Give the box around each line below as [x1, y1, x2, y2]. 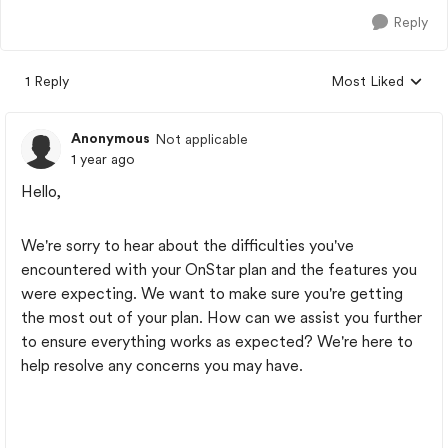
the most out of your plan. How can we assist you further [21, 308, 422, 327]
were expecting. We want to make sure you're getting [21, 284, 403, 303]
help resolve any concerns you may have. [21, 356, 303, 375]
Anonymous [71, 130, 150, 146]
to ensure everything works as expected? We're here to [21, 332, 413, 351]
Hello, [21, 182, 61, 201]
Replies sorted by [330, 82, 442, 98]
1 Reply [25, 73, 69, 89]
